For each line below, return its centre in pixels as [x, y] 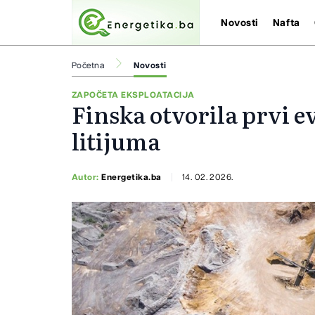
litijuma [116, 141]
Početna [88, 65]
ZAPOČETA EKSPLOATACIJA [133, 95]
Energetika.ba [131, 177]
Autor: [87, 177]
